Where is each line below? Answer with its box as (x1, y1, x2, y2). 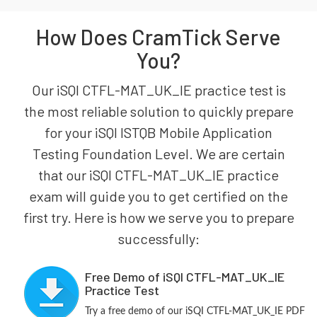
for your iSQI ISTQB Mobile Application (45, 124, 272, 141)
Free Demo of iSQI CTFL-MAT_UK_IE (84, 269, 284, 284)
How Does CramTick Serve (36, 24, 281, 50)
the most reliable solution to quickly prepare (23, 103, 294, 120)
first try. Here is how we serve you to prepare (23, 209, 294, 226)
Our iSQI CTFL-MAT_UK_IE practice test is (31, 81, 286, 98)
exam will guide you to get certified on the (29, 188, 288, 204)
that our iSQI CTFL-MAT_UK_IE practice (38, 166, 279, 183)
